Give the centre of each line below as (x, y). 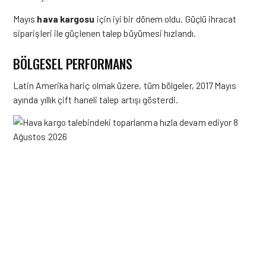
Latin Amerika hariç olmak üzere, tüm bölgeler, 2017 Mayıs (125, 85)
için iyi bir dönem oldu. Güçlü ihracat (166, 19)
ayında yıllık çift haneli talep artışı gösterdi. (96, 99)
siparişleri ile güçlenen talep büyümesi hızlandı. (104, 33)
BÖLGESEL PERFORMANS (73, 64)
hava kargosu (66, 19)
